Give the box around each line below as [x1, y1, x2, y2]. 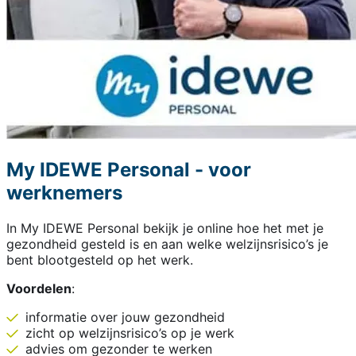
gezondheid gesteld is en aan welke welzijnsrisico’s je [6, 235, 328, 252]
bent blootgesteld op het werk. [6, 251, 193, 268]
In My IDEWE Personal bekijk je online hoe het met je [6, 219, 323, 236]
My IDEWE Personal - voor [6, 157, 251, 181]
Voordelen [6, 280, 72, 296]
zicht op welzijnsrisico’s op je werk [25, 324, 234, 341]
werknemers [6, 180, 122, 204]
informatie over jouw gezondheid [25, 308, 225, 325]
